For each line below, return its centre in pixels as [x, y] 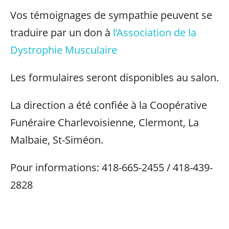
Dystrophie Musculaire [64, 50]
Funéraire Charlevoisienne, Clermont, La [105, 122]
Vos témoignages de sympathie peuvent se [111, 15]
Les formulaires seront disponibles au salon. [114, 77]
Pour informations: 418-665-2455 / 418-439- [111, 167]
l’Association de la [155, 32]
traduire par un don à [62, 32]
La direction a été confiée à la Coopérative [109, 105]
